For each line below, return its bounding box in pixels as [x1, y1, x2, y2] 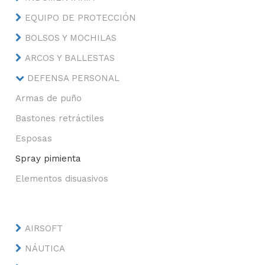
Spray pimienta [15, 153, 82, 164]
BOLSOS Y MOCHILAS [25, 33, 117, 43]
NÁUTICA [25, 243, 66, 254]
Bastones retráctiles [15, 113, 105, 124]
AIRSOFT [25, 223, 63, 234]
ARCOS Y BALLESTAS [25, 53, 115, 63]
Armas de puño [15, 93, 82, 104]
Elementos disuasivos [15, 173, 109, 184]
